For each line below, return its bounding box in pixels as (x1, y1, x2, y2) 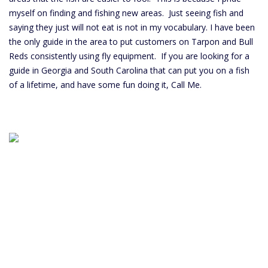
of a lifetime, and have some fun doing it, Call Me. (9, 79, 202, 90)
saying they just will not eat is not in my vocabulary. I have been (9, 22, 255, 33)
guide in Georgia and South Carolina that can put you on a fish (9, 65, 249, 76)
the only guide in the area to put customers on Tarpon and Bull (9, 36, 253, 47)
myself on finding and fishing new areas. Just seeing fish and (9, 7, 243, 19)
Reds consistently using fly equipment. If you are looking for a (9, 50, 249, 62)
